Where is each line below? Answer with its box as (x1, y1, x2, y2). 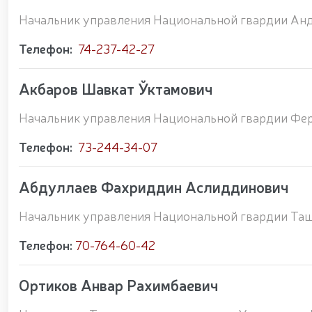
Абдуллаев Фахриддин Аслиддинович (19, 176, 288, 196)
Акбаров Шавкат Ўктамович (19, 78, 212, 98)
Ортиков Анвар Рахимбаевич (19, 274, 218, 295)
